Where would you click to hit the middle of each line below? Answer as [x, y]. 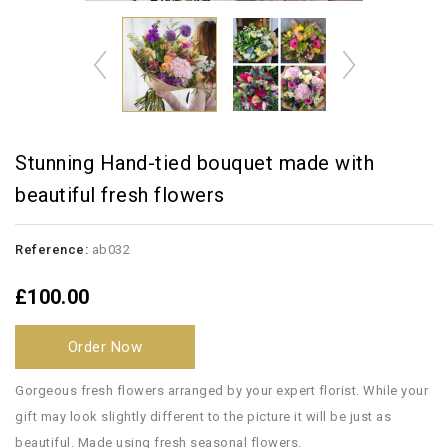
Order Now [105, 347]
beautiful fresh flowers [120, 195]
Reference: [51, 249]
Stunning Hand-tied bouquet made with [194, 163]
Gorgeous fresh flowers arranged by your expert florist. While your [221, 390]
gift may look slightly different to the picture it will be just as [203, 416]
